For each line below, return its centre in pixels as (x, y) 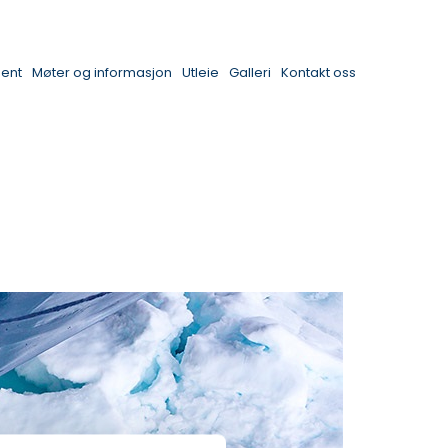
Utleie (200, 73)
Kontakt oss (318, 73)
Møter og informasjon (102, 73)
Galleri (250, 73)
